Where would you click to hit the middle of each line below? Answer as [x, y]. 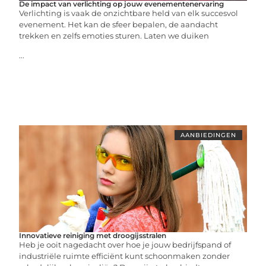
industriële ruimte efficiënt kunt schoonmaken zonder [125, 256]
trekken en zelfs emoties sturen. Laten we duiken [114, 36]
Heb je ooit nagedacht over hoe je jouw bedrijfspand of [125, 245]
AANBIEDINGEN [208, 135]
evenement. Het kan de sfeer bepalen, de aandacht [119, 24]
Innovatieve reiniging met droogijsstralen [93, 235]
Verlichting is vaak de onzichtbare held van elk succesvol [129, 13]
